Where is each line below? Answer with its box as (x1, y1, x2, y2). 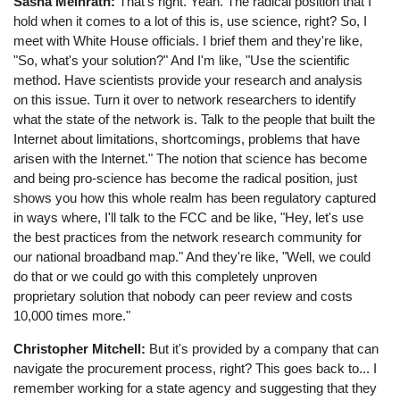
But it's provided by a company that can (146, 341, 379, 357)
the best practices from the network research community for (13, 229, 362, 245)
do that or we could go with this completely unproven (13, 268, 318, 284)
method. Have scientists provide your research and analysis (13, 71, 363, 87)
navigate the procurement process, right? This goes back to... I (13, 361, 378, 377)
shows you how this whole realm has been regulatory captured (13, 189, 377, 205)
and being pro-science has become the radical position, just (13, 170, 358, 186)
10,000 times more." (13, 307, 131, 323)
